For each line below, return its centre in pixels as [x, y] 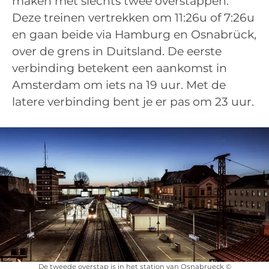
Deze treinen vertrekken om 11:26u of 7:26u [133, 17]
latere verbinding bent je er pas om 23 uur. [133, 101]
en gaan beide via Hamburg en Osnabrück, [134, 34]
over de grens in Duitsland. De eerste [117, 51]
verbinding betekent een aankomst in [119, 68]
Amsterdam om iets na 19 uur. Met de [119, 85]
